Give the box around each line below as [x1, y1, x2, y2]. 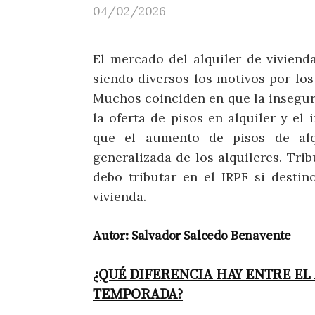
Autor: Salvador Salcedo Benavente [93, 227, 292, 244]
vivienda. [93, 188, 146, 205]
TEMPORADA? [93, 285, 184, 304]
